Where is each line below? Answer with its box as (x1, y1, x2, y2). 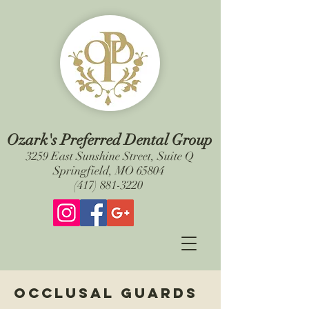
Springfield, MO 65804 (52, 163, 167, 178)
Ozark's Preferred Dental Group (7, 130, 212, 149)
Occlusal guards (14, 284, 198, 301)
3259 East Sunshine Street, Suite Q (26, 149, 194, 163)
